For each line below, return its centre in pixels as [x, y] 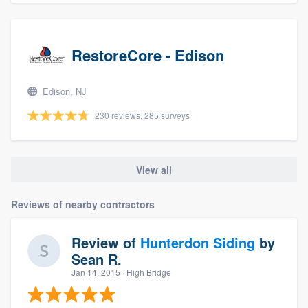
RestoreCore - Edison [148, 55]
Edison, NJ [63, 91]
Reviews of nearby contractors [83, 204]
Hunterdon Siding [198, 242]
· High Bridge [146, 272]
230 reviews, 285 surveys [142, 115]
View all [154, 169]
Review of [106, 242]
